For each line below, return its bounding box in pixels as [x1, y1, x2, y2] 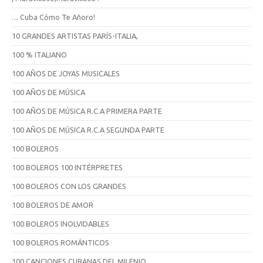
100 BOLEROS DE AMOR [12, 200, 93, 209]
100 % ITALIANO [12, 50, 67, 59]
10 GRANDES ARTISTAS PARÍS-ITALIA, [12, 31, 138, 40]
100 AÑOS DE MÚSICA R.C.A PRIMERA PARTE [12, 106, 162, 115]
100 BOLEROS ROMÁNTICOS [12, 238, 109, 247]
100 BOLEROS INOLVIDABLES [12, 219, 109, 228]
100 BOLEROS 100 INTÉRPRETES [12, 163, 123, 171]
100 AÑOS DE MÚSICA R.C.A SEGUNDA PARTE [12, 125, 164, 134]
